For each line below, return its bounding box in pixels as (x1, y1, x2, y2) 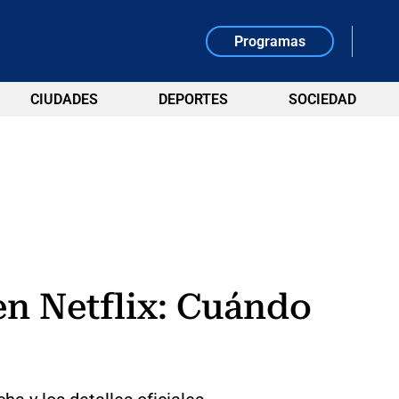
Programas (234, 32, 306, 50)
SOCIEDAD (288, 91, 356, 108)
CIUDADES (29, 91, 98, 108)
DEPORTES (158, 91, 228, 108)
